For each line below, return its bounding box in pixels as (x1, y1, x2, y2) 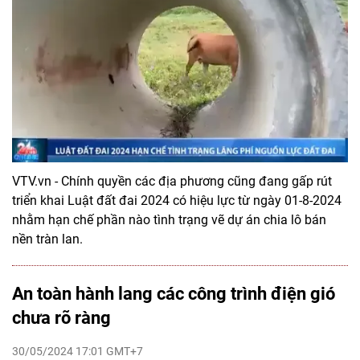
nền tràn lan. (12, 231, 83, 247)
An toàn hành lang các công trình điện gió (12, 284, 335, 305)
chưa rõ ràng (12, 308, 111, 329)
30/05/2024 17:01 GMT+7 (12, 345, 143, 358)
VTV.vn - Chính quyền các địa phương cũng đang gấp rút (12, 174, 332, 190)
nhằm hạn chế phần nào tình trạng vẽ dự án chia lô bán (12, 212, 326, 228)
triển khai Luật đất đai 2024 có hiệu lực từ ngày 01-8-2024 (12, 193, 342, 209)
